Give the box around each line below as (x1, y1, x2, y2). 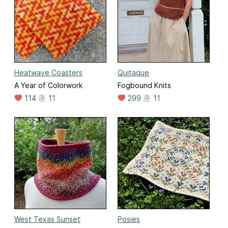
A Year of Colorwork (14, 81, 82, 90)
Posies (118, 215, 140, 224)
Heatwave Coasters (14, 68, 82, 77)
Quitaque (118, 68, 149, 77)
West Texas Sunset (14, 215, 80, 224)
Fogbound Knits (118, 81, 171, 90)
